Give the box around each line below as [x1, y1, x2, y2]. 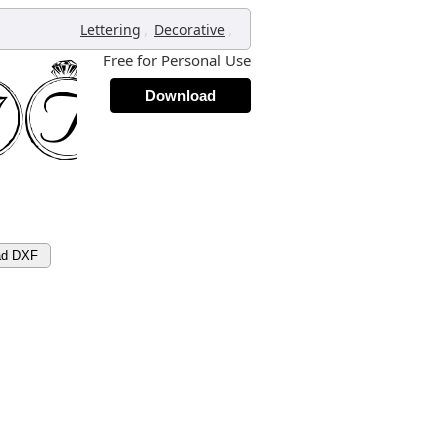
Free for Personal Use [103, 50, 251, 70]
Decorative [154, 20, 225, 39]
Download [145, 87, 216, 104]
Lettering [80, 20, 141, 39]
